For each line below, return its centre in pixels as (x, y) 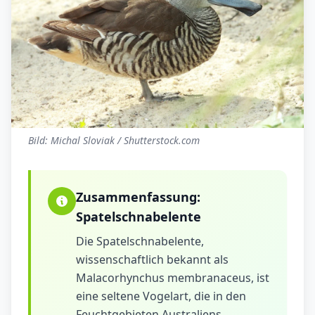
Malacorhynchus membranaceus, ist (173, 278)
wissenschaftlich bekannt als (152, 260)
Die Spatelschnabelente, (140, 242)
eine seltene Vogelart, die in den (161, 296)
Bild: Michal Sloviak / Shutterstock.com (114, 141)
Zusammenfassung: (138, 197)
